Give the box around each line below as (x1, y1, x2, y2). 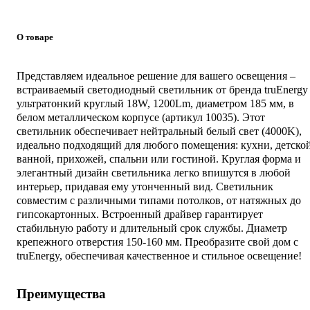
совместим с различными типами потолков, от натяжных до (17, 194, 301, 206)
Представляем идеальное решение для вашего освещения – (17, 69, 295, 82)
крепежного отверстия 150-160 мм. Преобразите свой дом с (17, 235, 298, 248)
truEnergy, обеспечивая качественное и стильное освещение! (17, 249, 304, 262)
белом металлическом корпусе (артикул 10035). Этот (17, 111, 265, 123)
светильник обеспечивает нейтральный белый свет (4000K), (17, 125, 302, 137)
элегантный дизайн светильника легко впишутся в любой (17, 166, 291, 179)
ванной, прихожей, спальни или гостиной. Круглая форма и (17, 152, 301, 165)
